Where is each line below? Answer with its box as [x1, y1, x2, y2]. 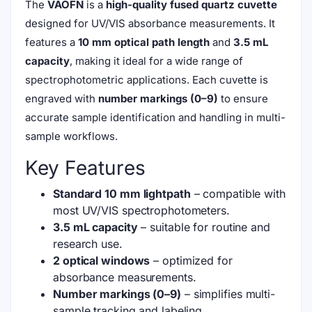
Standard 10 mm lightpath [53, 186, 191, 201]
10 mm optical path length [78, 35, 210, 49]
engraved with [25, 91, 98, 105]
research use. [53, 236, 123, 251]
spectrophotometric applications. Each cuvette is [25, 72, 268, 86]
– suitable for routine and [137, 219, 270, 234]
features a [25, 35, 78, 49]
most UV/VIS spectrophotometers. [53, 203, 230, 217]
